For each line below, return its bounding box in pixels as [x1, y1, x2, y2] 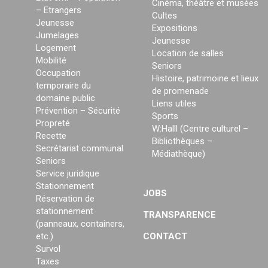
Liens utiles [152, 98, 196, 109]
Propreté [36, 118, 70, 129]
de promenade [152, 86, 209, 97]
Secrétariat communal [36, 143, 123, 154]
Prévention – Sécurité [36, 105, 120, 117]
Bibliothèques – [152, 136, 212, 147]
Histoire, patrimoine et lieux [152, 73, 258, 84]
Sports [152, 111, 178, 122]
